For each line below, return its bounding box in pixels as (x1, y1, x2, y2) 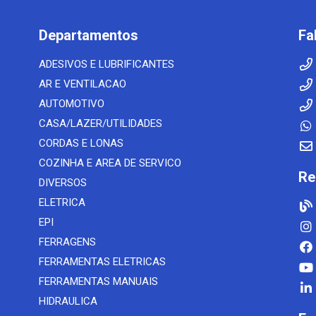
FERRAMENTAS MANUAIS (38, 275, 158, 288)
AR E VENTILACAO (38, 78, 126, 90)
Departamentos (38, 27, 138, 44)
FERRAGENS (38, 236, 96, 248)
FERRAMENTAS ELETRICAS (38, 255, 166, 268)
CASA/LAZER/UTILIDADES (38, 117, 162, 130)
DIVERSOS (38, 176, 87, 189)
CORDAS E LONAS (38, 137, 123, 150)
